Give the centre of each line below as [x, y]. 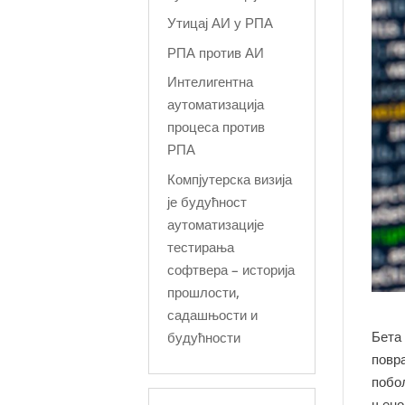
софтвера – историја [231, 269]
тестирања [201, 246]
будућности [204, 337]
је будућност [207, 201]
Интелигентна [211, 81]
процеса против [217, 127]
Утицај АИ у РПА [221, 23]
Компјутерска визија [230, 179]
